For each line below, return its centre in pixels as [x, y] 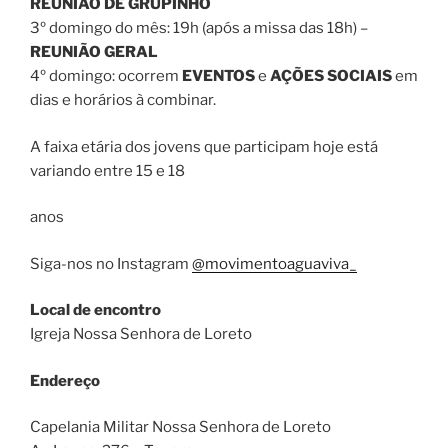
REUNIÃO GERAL [94, 52]
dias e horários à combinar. [123, 100]
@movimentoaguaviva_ [274, 263]
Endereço [65, 380]
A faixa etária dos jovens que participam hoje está [204, 146]
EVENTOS [218, 76]
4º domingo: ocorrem [106, 76]
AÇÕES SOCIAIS [331, 76]
